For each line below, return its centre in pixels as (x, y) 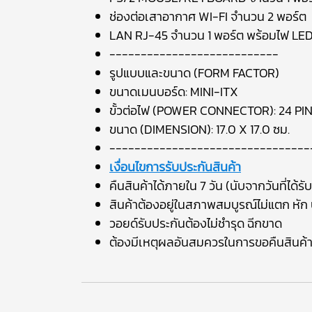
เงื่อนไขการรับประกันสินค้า (175, 167)
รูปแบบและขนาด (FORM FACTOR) (194, 73)
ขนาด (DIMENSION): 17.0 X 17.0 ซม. (200, 129)
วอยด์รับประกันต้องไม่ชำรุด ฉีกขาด (196, 223)
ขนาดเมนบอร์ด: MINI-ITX (174, 92)
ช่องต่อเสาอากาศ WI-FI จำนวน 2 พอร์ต (208, 16)
